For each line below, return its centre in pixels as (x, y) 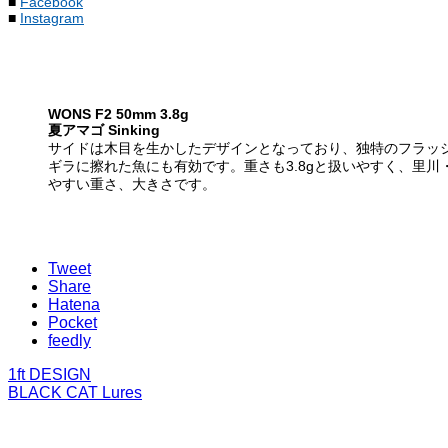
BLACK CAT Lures (75, 392)
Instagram (52, 17)
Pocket (72, 322)
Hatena (74, 304)
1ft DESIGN (49, 374)
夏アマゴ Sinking (104, 129)
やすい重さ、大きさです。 (132, 183)
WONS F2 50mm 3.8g (118, 113)
